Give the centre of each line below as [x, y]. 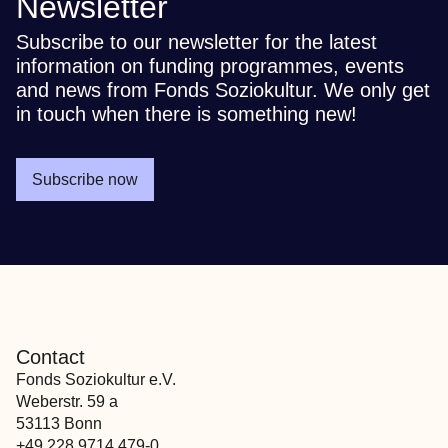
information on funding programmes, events [210, 66]
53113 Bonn [59, 423]
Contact [50, 357]
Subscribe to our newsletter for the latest [196, 42]
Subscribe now [85, 179]
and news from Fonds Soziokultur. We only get [223, 90]
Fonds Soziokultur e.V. [96, 379]
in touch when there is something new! [186, 114]
